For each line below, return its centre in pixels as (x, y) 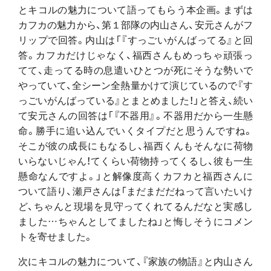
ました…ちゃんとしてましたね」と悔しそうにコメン (135, 220)
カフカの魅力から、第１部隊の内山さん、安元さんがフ (135, 24)
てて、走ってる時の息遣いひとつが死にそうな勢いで (135, 69)
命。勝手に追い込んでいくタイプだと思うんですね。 (135, 130)
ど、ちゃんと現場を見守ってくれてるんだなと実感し (135, 205)
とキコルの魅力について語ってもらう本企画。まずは (135, 9)
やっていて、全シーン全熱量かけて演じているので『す (135, 84)
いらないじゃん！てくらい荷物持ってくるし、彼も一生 (135, 160)
